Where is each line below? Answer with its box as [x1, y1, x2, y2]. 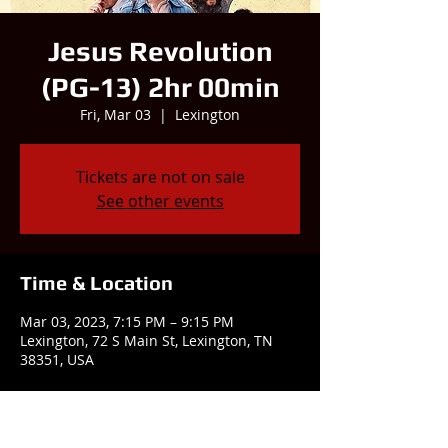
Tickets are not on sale [75, 166, 245, 188]
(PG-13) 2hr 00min [40, 71, 280, 103]
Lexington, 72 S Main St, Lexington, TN [20, 331, 273, 350]
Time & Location [20, 271, 173, 294]
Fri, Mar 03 [80, 105, 151, 124]
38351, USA [20, 350, 94, 369]
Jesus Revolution [47, 35, 273, 67]
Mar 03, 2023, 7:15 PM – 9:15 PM [20, 312, 234, 331]
